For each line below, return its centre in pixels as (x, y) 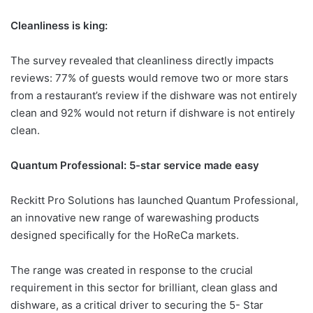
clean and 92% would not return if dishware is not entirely (153, 112)
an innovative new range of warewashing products (135, 217)
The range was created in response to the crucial (132, 270)
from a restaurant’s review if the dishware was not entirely (154, 95)
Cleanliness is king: (59, 25)
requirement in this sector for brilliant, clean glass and (144, 287)
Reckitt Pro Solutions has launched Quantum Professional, (154, 200)
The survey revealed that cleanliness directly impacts (142, 60)
